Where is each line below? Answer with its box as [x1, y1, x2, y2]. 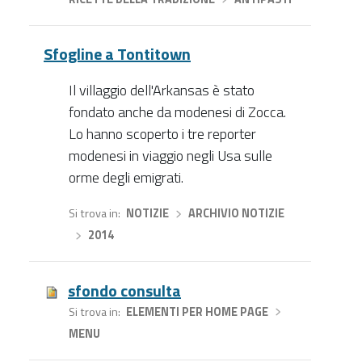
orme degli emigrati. [68, 166, 183, 189]
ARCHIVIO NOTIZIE [188, 204, 285, 223]
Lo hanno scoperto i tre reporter [68, 123, 256, 145]
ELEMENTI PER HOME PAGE [125, 302, 268, 321]
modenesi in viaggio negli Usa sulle [68, 145, 272, 167]
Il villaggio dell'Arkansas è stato [68, 79, 255, 102]
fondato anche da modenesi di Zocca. [68, 101, 286, 124]
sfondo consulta [68, 277, 181, 303]
